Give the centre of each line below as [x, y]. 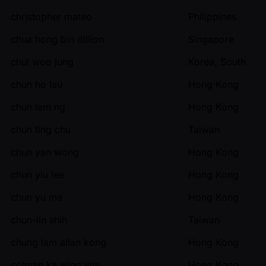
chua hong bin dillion [57, 39]
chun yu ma [37, 197]
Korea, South [217, 61]
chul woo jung [42, 61]
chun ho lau [37, 84]
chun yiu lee [37, 174]
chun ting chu [41, 129]
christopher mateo [51, 16]
